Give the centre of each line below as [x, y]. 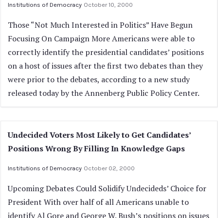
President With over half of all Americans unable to [98, 202]
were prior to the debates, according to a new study [99, 79]
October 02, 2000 [109, 168]
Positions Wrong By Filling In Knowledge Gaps [96, 148]
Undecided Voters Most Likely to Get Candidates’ [99, 135]
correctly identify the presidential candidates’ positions [106, 52]
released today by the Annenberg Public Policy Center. [104, 93]
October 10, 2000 [108, 5]
